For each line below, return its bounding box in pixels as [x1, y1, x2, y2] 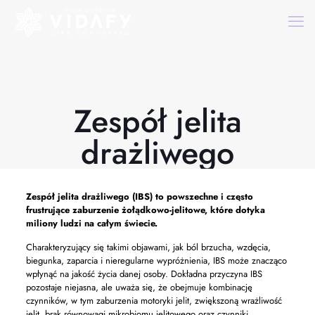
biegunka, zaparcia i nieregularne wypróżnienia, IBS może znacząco [25, 254, 287, 267]
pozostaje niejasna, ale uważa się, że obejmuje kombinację [25, 281, 252, 294]
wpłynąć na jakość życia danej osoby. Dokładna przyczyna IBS [25, 267, 262, 281]
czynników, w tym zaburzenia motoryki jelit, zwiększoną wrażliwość [25, 294, 282, 307]
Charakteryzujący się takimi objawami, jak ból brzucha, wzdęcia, [25, 240, 271, 254]
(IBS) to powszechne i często [129, 190, 253, 203]
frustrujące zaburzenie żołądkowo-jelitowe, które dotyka [25, 203, 265, 217]
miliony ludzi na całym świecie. [25, 217, 157, 230]
